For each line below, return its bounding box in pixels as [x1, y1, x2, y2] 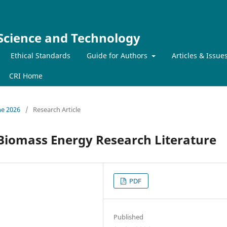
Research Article [33, 104, 81, 114]
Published [113, 212, 144, 221]
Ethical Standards [11, 50, 70, 60]
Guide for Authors [87, 50, 149, 60]
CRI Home [9, 70, 43, 81]
